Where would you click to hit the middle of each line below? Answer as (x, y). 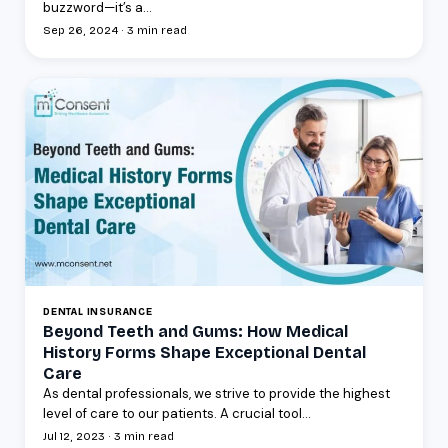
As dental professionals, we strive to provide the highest (216, 393)
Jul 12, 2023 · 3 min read (108, 436)
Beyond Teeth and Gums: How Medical (195, 331)
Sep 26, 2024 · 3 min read (115, 30)
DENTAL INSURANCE (98, 311)
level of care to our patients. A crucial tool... (177, 413)
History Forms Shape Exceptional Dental (204, 352)
